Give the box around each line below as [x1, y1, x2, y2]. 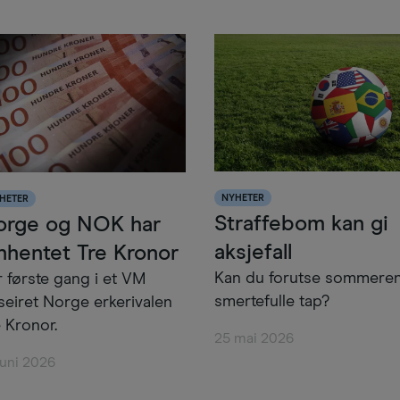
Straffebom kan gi [214, 213, 388, 236]
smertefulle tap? [214, 294, 329, 311]
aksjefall [214, 242, 292, 264]
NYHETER [221, 193, 264, 204]
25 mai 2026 [214, 331, 294, 346]
